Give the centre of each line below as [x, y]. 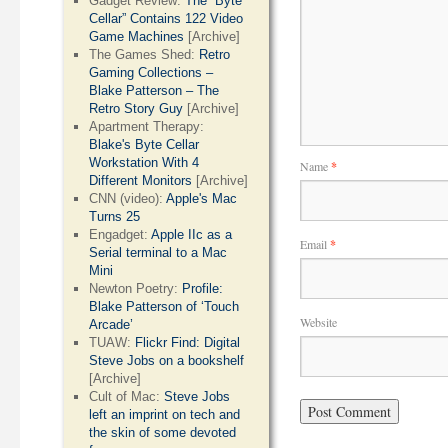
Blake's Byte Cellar [144, 144]
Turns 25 [115, 216]
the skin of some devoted [163, 432]
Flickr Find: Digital [188, 342]
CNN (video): [128, 198]
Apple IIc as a [192, 234]
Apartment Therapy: [147, 126]
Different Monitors [141, 180]
